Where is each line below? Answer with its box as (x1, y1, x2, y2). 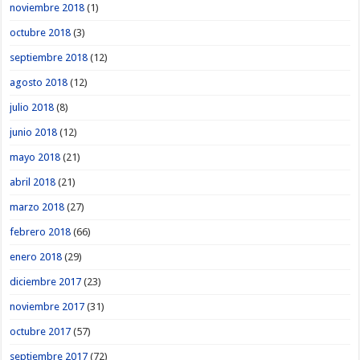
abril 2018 (10, 175, 56, 188)
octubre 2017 (10, 325, 72, 337)
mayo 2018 (10, 150, 61, 163)
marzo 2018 (10, 200, 65, 213)
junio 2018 (10, 125, 58, 138)
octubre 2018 (10, 26, 72, 39)
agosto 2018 (10, 76, 68, 88)
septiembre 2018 (10, 51, 88, 63)
